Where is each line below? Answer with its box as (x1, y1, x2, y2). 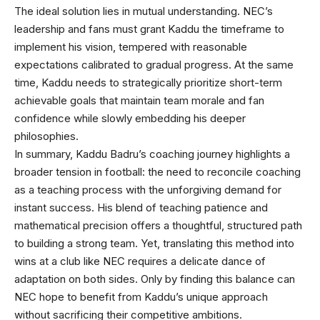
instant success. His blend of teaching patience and (14, 200, 268, 214)
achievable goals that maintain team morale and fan (14, 93, 264, 107)
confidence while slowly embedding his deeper (14, 111, 246, 125)
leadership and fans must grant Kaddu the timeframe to (14, 21, 284, 36)
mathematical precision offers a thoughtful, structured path (14, 218, 302, 232)
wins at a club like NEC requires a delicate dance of (14, 254, 266, 268)
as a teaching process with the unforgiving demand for (14, 182, 281, 196)
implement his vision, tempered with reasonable (14, 39, 247, 54)
